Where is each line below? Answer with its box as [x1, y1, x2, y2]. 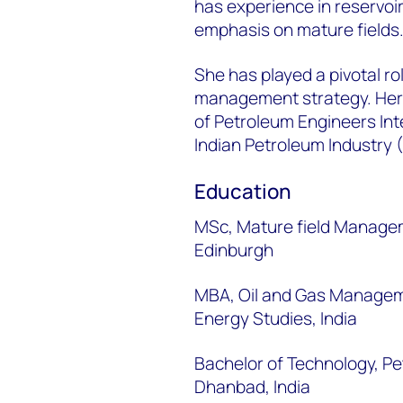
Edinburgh [194, 238, 273, 263]
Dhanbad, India [194, 375, 310, 399]
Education [194, 177, 291, 206]
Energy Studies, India [194, 307, 357, 331]
